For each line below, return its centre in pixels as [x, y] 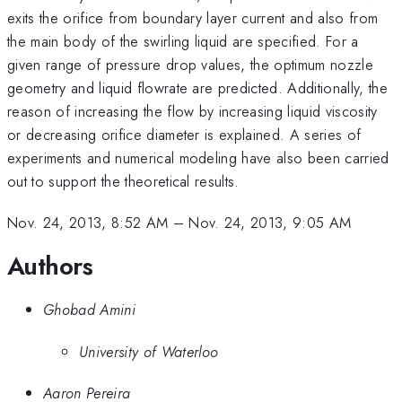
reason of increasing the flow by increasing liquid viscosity [192, 111]
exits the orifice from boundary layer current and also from [193, 17]
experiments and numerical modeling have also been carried [198, 157]
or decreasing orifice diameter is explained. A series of [184, 134]
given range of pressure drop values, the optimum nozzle [191, 64]
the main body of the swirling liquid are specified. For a [183, 41]
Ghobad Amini [89, 310]
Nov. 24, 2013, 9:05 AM [270, 223]
